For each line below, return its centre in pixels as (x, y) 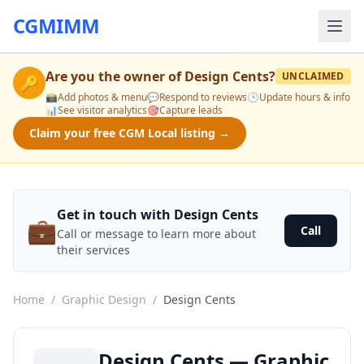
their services (93, 250)
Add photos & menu (102, 97)
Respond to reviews (203, 97)
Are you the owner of (115, 76)
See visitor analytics (102, 110)
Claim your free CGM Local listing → (130, 133)
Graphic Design (104, 299)
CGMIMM (56, 26)
